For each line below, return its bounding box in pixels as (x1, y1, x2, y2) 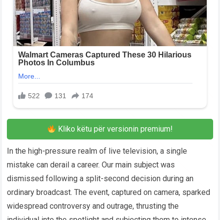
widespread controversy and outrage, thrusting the (7, 201, 179, 211)
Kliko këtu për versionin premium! (56, 124, 173, 134)
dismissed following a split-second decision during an (7, 174, 194, 184)
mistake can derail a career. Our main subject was (7, 160, 175, 170)
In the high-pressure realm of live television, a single (7, 146, 188, 156)
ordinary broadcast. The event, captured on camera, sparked (7, 188, 211, 197)
